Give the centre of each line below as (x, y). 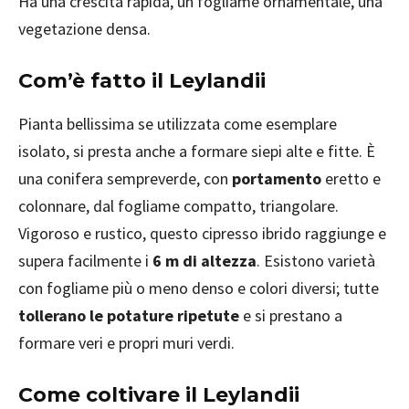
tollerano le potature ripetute (129, 315)
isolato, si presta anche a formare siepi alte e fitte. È (197, 151)
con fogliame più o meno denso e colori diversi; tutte (199, 288)
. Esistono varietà (316, 261)
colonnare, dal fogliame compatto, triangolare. (178, 206)
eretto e (351, 178)
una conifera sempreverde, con (125, 178)
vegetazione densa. (84, 29)
